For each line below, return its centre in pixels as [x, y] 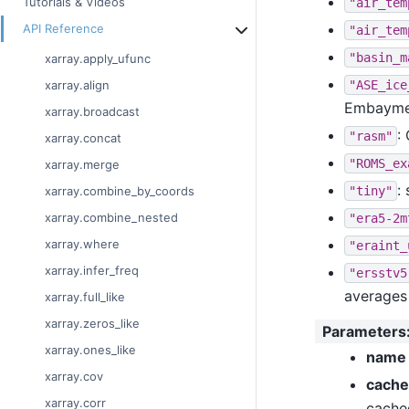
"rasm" [370, 136]
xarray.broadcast [92, 112]
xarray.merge [82, 165]
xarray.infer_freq [92, 271]
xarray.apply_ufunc [98, 59]
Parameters [364, 332]
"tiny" [370, 190]
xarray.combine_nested [111, 218]
